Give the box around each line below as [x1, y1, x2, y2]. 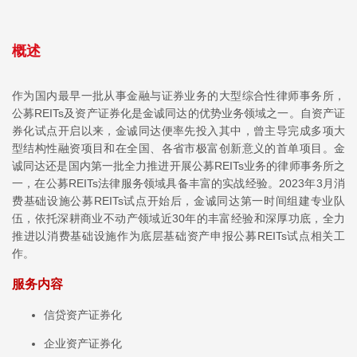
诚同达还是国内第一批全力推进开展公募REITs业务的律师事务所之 [12, 159, 345, 172]
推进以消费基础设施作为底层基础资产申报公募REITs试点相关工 [12, 229, 345, 242]
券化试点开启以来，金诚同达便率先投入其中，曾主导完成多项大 [12, 124, 345, 137]
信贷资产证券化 [44, 308, 122, 321]
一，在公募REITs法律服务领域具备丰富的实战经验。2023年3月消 [12, 177, 345, 190]
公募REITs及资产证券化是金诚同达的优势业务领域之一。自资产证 [12, 107, 345, 120]
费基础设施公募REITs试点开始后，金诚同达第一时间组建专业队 [12, 194, 345, 207]
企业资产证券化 [44, 336, 122, 350]
